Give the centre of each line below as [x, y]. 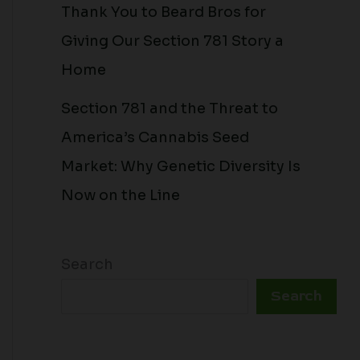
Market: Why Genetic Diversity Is [181, 166]
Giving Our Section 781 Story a [172, 41]
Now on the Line [121, 195]
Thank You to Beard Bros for [164, 12]
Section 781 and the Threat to [170, 108]
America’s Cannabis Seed [155, 137]
